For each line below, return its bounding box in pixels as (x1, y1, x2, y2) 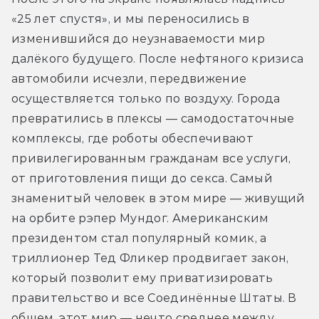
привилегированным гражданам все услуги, (11, 152, 291, 166)
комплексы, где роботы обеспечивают (11, 132, 253, 146)
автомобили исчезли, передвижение (11, 72, 247, 86)
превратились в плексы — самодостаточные (11, 112, 295, 126)
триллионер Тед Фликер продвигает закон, (11, 251, 289, 266)
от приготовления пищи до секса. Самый (11, 172, 273, 186)
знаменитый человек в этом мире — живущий (11, 192, 305, 206)
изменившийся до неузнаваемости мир (11, 32, 265, 46)
